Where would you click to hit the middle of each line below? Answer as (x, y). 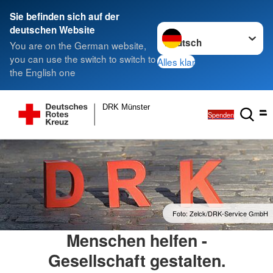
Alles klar (176, 61)
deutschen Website (52, 30)
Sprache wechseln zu (203, 28)
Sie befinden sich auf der (65, 16)
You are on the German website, (78, 45)
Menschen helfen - (136, 240)
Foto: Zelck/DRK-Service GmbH (220, 214)
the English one (43, 72)
